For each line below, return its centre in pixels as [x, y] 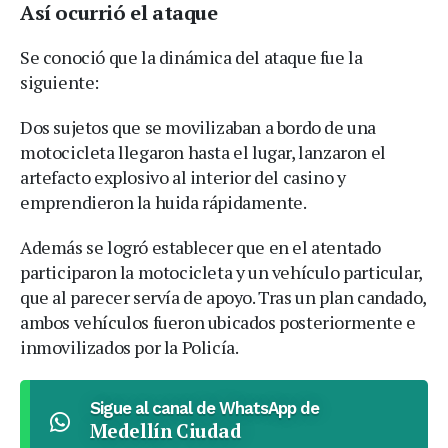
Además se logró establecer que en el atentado [201, 246]
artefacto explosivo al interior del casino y [183, 176]
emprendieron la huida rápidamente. [163, 201]
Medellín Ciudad [165, 430]
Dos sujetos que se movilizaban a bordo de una [198, 126]
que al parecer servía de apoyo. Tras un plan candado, [223, 296]
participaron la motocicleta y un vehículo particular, [221, 271]
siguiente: [59, 81]
